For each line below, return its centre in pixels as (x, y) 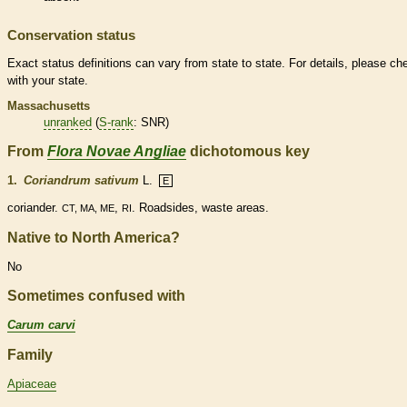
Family (30, 354)
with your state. (48, 81)
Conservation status (71, 35)
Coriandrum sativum (81, 181)
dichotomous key (248, 152)
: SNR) (151, 123)
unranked (68, 123)
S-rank (116, 123)
